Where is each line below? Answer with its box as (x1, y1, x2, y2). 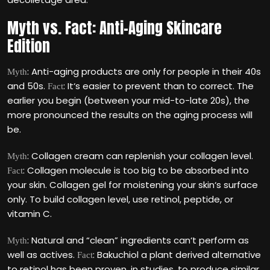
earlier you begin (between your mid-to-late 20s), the (7, 94, 250, 107)
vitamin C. (7, 207, 52, 220)
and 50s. (7, 80, 48, 92)
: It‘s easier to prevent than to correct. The (63, 80, 254, 92)
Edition (7, 35, 50, 57)
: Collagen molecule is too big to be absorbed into (23, 164, 249, 177)
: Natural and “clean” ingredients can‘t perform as (27, 234, 249, 246)
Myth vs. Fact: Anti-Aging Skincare (7, 17, 222, 39)
